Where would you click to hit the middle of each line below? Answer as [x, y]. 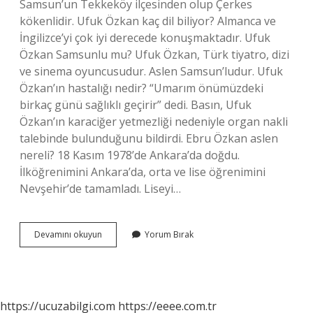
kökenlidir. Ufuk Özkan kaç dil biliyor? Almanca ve [148, 21]
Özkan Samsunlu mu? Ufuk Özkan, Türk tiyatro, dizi [154, 54]
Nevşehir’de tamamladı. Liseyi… [100, 189]
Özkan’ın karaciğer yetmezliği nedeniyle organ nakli [154, 122]
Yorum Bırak [169, 234]
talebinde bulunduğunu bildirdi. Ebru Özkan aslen [149, 138]
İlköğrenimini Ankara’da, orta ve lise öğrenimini [143, 172]
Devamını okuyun [68, 234]
